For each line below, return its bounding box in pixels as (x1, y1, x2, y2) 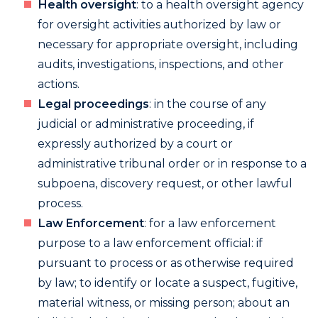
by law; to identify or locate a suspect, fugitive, (38, 276, 297, 290)
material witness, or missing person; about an (38, 296, 290, 309)
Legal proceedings (38, 97, 149, 111)
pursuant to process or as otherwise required (38, 256, 294, 270)
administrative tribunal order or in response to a (38, 157, 307, 170)
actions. (38, 77, 79, 91)
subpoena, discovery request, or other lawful (38, 177, 292, 190)
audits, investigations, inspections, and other (38, 57, 284, 71)
